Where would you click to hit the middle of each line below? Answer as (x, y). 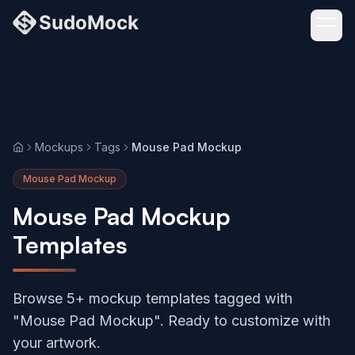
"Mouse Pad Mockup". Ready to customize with (172, 321)
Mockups (59, 147)
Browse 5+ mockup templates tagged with (153, 298)
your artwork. (57, 343)
